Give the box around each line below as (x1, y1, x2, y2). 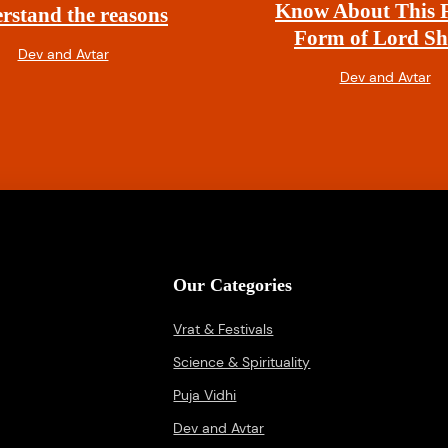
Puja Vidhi (173, 386, 237, 405)
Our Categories (173, 275, 293, 296)
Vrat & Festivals (173, 320, 274, 339)
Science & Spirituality (173, 353, 311, 372)
